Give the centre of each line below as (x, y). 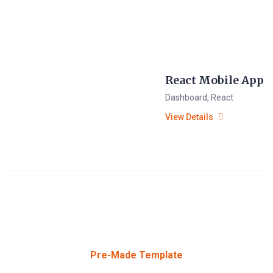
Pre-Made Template (136, 255)
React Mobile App (214, 80)
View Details (189, 117)
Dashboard (186, 98)
